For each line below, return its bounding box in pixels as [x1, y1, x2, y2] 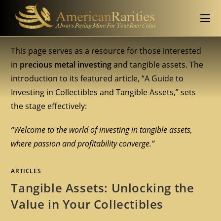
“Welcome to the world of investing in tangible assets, [11, 124, 193, 135]
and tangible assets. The [111, 59, 204, 70]
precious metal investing [20, 59, 112, 70]
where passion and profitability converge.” [11, 138, 155, 149]
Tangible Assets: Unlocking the [11, 180, 194, 196]
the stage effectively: [11, 101, 87, 111]
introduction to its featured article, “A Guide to [11, 73, 184, 84]
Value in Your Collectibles [11, 196, 164, 212]
